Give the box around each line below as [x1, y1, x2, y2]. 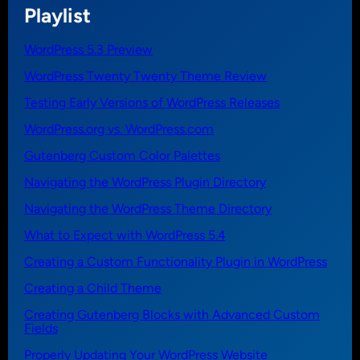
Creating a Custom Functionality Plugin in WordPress [24, 254, 327, 270]
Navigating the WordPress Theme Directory [24, 201, 272, 217]
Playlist [24, 3, 91, 28]
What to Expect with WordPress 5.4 [24, 227, 226, 243]
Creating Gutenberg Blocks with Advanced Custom [24, 307, 320, 323]
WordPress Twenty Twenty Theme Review [24, 68, 267, 84]
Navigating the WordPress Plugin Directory [24, 174, 266, 190]
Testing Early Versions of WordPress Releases [24, 95, 280, 111]
